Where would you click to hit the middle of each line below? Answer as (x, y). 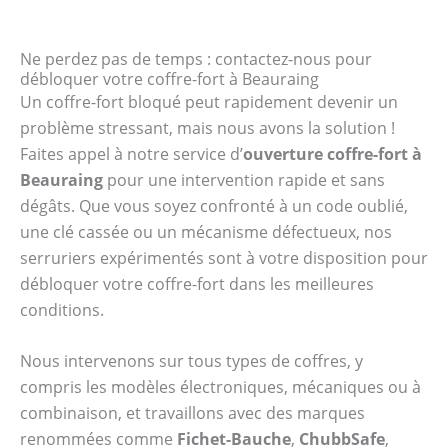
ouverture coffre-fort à (332, 153)
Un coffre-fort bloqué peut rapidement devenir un (209, 101)
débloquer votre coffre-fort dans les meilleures (197, 283)
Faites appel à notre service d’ (131, 153)
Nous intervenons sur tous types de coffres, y (191, 361)
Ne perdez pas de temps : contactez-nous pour (196, 58)
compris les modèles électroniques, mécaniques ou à (220, 387)
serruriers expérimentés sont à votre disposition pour (224, 257)
